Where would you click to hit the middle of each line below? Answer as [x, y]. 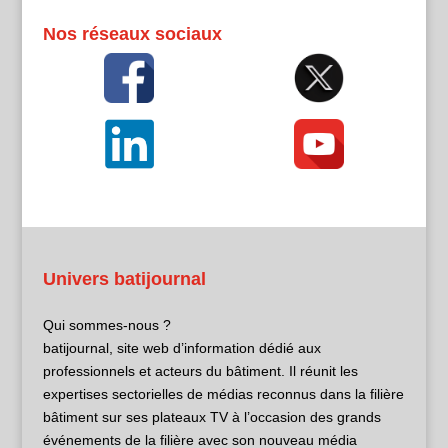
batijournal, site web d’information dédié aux [181, 348]
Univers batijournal [124, 279]
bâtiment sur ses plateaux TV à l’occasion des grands [211, 417]
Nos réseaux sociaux [132, 33]
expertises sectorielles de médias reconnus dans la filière [223, 394]
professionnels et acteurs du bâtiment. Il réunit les [200, 371]
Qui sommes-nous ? [106, 325]
